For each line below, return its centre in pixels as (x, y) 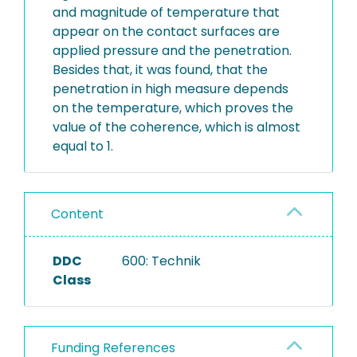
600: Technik (161, 261)
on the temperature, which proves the (173, 108)
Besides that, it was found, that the (160, 70)
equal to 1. (83, 146)
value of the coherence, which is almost (177, 127)
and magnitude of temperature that (166, 12)
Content (77, 214)
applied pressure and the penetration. (172, 51)
